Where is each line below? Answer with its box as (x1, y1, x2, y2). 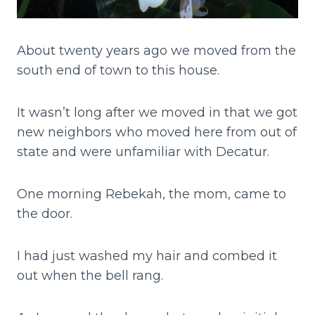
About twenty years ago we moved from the (17, 43, 296, 59)
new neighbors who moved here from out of (17, 124, 297, 141)
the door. (17, 206, 72, 222)
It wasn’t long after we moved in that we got (17, 105, 297, 121)
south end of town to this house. (17, 63, 219, 79)
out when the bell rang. (17, 268, 163, 284)
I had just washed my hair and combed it (17, 248, 277, 264)
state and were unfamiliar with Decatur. (17, 144, 269, 160)
